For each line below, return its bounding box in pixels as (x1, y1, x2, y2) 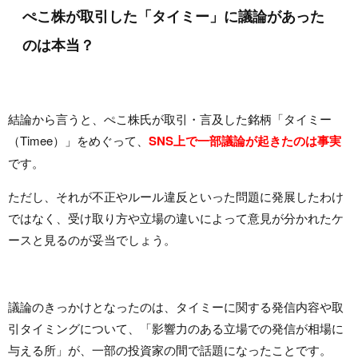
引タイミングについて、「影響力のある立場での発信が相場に (8, 320, 344, 337)
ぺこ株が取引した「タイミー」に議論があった (22, 5, 324, 26)
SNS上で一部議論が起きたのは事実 (149, 132, 341, 150)
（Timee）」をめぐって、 (8, 132, 149, 149)
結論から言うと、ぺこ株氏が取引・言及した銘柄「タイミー (8, 110, 332, 128)
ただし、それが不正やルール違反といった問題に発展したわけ (8, 188, 344, 205)
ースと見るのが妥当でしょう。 (8, 231, 176, 249)
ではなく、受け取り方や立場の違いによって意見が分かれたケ (8, 209, 344, 227)
